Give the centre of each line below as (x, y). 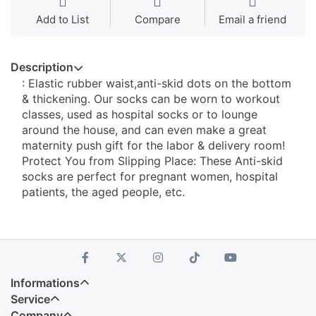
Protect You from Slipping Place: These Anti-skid (152, 161)
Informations (45, 283)
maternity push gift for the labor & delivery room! (153, 146)
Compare (157, 20)
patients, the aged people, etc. (103, 192)
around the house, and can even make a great (144, 130)
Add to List (63, 20)
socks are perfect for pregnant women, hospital (150, 177)
